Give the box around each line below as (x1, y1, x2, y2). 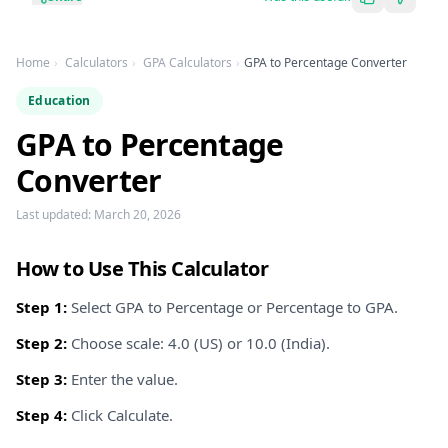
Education (28, 92, 91, 109)
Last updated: (16, 206, 94, 223)
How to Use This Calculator (16, 255, 268, 282)
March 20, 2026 (94, 206, 181, 223)
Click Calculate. (67, 405, 173, 425)
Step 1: (16, 297, 67, 317)
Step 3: (16, 369, 67, 389)
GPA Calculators (143, 54, 232, 71)
